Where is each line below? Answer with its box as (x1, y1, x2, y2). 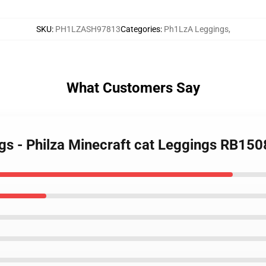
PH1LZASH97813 (55, 24, 121, 34)
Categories (120, 24, 160, 34)
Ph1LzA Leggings (163, 24, 229, 34)
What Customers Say (66, 80, 200, 96)
